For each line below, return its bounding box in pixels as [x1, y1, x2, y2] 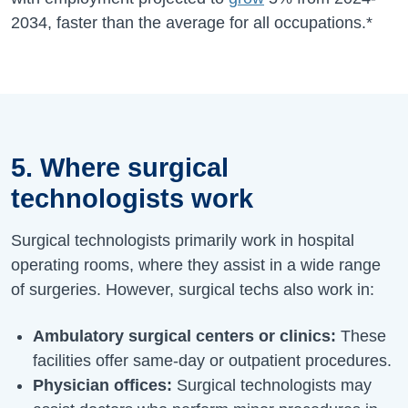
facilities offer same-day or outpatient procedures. [33, 351, 392, 370]
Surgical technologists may [172, 375, 372, 394]
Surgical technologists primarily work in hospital [11, 230, 354, 250]
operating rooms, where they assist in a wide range [11, 255, 381, 274]
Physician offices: [33, 375, 172, 394]
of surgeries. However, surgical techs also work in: [11, 280, 374, 299]
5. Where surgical [11, 152, 229, 182]
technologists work [11, 183, 253, 213]
